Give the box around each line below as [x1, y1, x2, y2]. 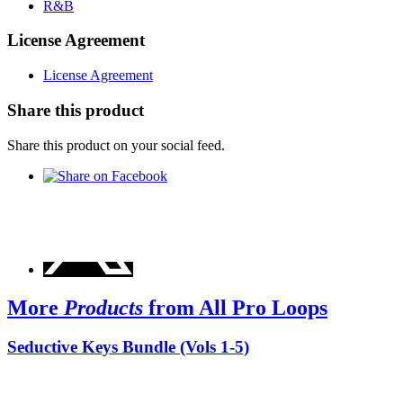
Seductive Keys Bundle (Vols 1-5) [7, 337, 249, 357]
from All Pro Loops [148, 295, 327, 319]
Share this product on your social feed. [7, 137, 225, 153]
